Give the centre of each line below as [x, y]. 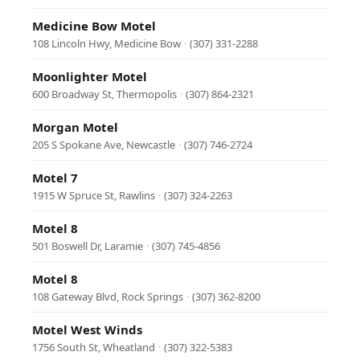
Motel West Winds [87, 329]
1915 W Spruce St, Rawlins [94, 195]
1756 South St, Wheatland [94, 347]
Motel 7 [55, 178]
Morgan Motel [75, 127]
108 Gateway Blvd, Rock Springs [108, 297]
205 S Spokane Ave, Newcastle [104, 145]
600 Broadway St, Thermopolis [104, 94]
